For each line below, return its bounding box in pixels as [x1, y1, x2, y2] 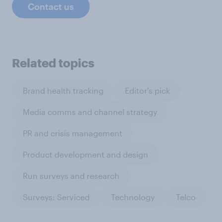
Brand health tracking [22, 85, 104, 95]
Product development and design [22, 149, 148, 159]
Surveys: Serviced [22, 192, 90, 202]
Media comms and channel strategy [22, 107, 157, 116]
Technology [111, 192, 155, 202]
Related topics [12, 55, 94, 70]
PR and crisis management [22, 128, 122, 138]
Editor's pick [124, 85, 170, 95]
